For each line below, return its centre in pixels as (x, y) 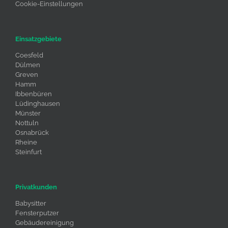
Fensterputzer (37, 213)
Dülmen (28, 65)
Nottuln (27, 123)
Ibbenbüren (34, 94)
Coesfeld (29, 55)
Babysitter (31, 203)
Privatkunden (36, 187)
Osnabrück (32, 132)
